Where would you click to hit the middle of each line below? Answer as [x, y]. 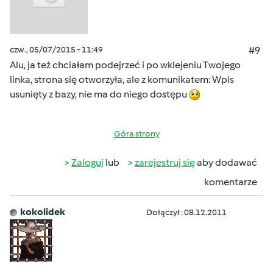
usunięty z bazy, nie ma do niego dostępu [99, 94]
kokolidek [43, 212]
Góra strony [136, 134]
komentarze [231, 182]
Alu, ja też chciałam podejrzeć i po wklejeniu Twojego [125, 65]
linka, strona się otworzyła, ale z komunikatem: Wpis [122, 80]
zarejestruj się [165, 162]
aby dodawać [226, 162]
